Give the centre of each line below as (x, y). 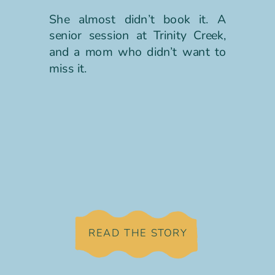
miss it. (68, 68)
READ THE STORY (138, 233)
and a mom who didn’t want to (137, 52)
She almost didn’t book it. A (137, 19)
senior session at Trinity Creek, (137, 36)
